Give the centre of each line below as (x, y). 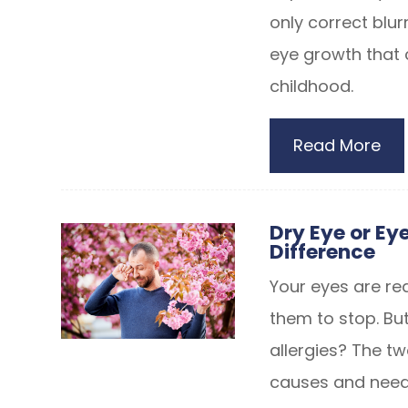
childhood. (311, 86)
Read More (337, 145)
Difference (322, 252)
